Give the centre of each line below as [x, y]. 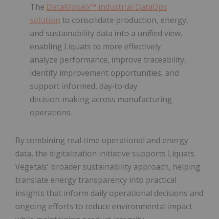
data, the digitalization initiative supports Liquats [105, 153]
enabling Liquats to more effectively [95, 46]
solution [45, 20]
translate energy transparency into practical [96, 180]
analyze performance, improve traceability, [108, 59]
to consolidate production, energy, [124, 20]
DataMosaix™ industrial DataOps [107, 7]
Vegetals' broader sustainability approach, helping [108, 166]
